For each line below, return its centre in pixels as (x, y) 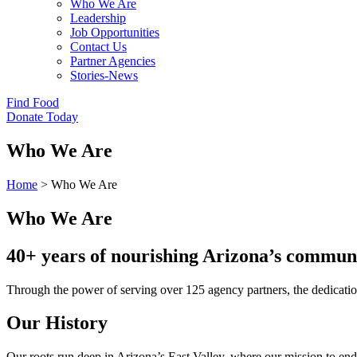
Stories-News (104, 75)
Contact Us (98, 47)
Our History (57, 323)
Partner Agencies (113, 61)
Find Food (33, 102)
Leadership (98, 18)
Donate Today (42, 117)
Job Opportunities (115, 32)
